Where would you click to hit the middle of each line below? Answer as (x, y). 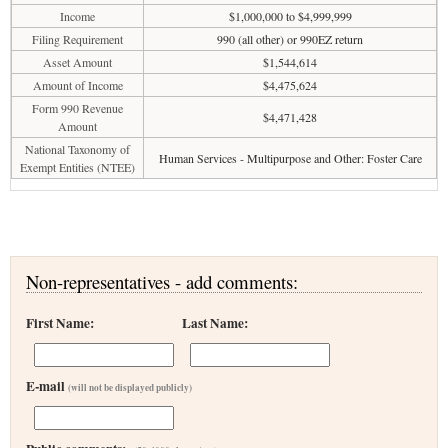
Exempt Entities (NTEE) (77, 167)
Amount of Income (77, 85)
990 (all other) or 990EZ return (290, 39)
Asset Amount (77, 62)
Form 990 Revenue (77, 108)
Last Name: (215, 323)
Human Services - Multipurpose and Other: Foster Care (290, 158)
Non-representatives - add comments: (162, 281)
